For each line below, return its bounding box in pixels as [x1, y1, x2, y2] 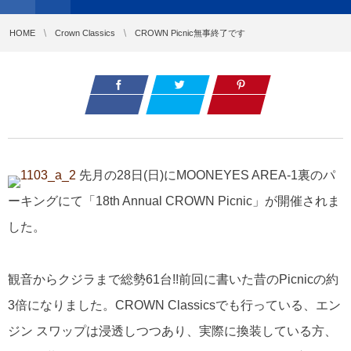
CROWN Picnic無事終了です [135, 28, 245, 38]
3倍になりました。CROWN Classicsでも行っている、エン [8, 298, 341, 312]
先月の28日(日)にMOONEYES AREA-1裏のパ [76, 168, 335, 183]
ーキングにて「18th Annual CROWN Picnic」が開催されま [8, 194, 340, 208]
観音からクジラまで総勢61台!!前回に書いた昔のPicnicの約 [8, 272, 338, 286]
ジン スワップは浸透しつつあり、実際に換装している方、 [8, 324, 337, 338]
